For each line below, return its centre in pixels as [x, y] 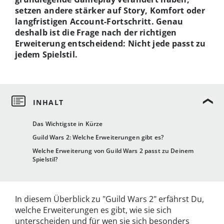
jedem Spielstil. [46, 54]
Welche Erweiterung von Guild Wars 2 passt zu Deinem [113, 151]
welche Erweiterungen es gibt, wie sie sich [93, 210]
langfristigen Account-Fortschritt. [86, 21]
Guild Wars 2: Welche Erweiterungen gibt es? [98, 137]
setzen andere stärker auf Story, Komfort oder [110, 10]
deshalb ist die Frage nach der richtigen [96, 32]
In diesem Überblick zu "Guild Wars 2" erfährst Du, [109, 199]
